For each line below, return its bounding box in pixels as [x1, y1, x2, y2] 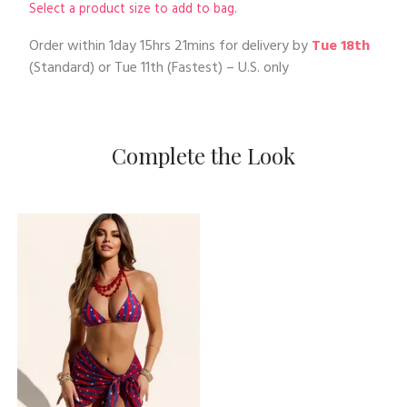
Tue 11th [114, 55, 164, 80]
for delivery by [215, 34, 312, 58]
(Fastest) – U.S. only [164, 55, 289, 80]
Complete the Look [112, 140, 295, 170]
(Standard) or [29, 55, 114, 80]
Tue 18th [312, 34, 370, 58]
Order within [29, 34, 109, 58]
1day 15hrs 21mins [109, 34, 215, 58]
